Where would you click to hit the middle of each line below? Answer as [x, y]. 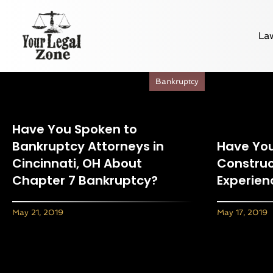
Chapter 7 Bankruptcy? [85, 180]
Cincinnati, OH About [77, 163]
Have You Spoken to [75, 129]
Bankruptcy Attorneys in [88, 146]
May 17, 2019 [242, 212]
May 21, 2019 [38, 212]
